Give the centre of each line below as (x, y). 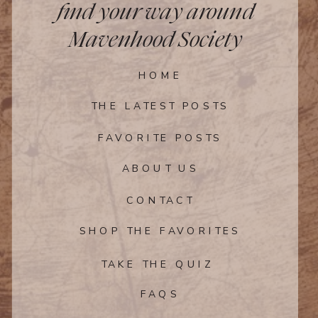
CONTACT (160, 201)
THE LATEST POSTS (160, 106)
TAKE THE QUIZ (158, 264)
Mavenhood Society (155, 40)
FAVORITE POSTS (160, 138)
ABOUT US (160, 169)
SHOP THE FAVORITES (160, 231)
